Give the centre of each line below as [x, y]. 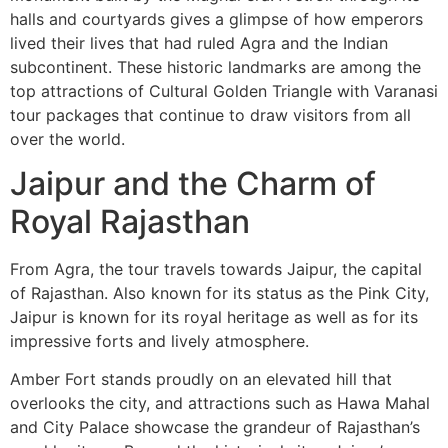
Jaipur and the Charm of [193, 183]
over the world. [67, 138]
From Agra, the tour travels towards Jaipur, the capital [216, 268]
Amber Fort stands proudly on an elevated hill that [201, 379]
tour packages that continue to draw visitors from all [210, 114]
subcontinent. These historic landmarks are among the [215, 66]
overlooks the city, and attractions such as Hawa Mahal [220, 403]
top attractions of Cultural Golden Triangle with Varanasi [224, 90]
